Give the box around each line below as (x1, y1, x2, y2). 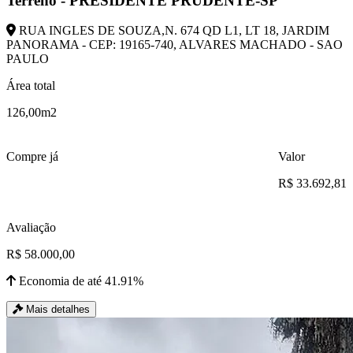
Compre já (6, 150, 58, 164)
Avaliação (6, 221, 56, 235)
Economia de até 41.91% (16, 274, 143, 288)
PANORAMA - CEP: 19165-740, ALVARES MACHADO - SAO (6, 38, 343, 52)
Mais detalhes (23, 303, 90, 316)
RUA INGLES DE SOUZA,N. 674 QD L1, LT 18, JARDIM (16, 24, 329, 38)
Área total (6, 79, 55, 93)
